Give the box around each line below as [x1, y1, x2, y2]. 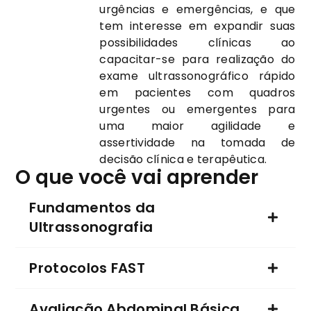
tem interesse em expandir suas [99, 18, 296, 35]
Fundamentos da [29, 198, 155, 218]
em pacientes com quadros [99, 85, 296, 101]
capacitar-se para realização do [99, 51, 296, 68]
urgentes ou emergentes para [99, 101, 296, 118]
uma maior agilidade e [99, 118, 296, 135]
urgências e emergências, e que [99, 1, 296, 18]
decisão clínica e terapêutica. [99, 151, 267, 168]
